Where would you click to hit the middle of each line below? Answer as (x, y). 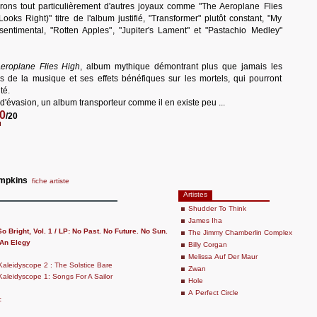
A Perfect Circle (213, 293)
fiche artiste (51, 181)
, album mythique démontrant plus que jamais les (181, 67)
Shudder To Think (217, 208)
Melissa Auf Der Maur (223, 257)
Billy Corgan (208, 244)
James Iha (205, 220)
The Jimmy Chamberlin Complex (240, 232)
